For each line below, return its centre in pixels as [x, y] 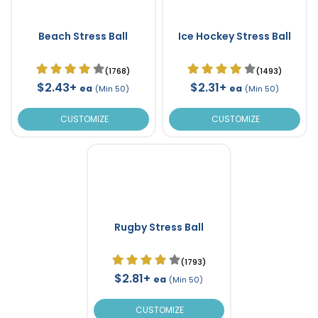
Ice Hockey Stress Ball [234, 36]
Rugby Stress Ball [159, 227]
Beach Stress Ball [83, 36]
